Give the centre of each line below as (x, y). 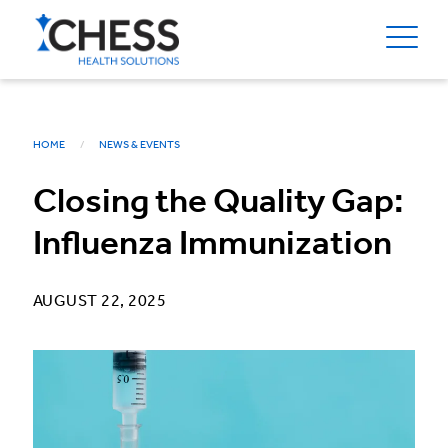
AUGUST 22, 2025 (100, 301)
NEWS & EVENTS (139, 145)
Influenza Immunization (212, 245)
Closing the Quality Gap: (218, 203)
